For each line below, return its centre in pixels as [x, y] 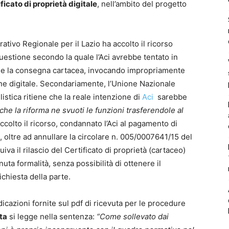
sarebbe [171, 97]
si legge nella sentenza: [51, 216]
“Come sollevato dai [132, 216]
